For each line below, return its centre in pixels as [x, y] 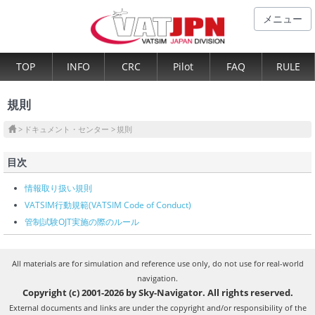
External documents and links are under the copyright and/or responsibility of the [157, 307]
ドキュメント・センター [66, 129]
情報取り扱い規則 [58, 188]
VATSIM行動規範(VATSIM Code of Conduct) [108, 205]
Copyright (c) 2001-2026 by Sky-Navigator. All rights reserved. [157, 292]
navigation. [157, 278]
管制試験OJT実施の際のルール [82, 221]
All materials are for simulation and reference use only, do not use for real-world [157, 263]
